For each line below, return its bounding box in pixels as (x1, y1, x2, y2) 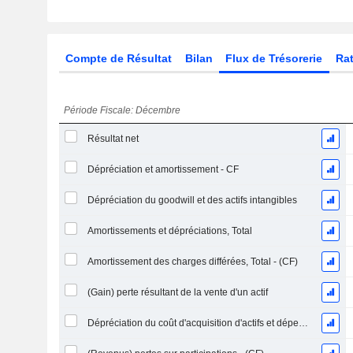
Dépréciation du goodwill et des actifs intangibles (87, 195, 297, 206)
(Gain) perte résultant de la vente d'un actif (87, 287, 268, 298)
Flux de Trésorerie (225, 52, 323, 65)
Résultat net (87, 133, 139, 144)
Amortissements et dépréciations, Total (87, 225, 252, 236)
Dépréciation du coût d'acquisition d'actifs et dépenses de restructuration (298, 318, 308, 329)
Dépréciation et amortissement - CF (87, 164, 239, 175)
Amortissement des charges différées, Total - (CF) (87, 256, 298, 267)
